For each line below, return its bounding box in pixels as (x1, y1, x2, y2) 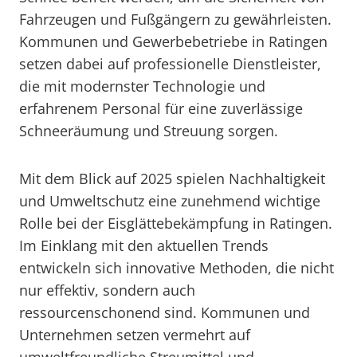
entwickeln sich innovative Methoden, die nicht (19, 258, 334, 277)
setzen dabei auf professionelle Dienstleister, (19, 54, 321, 73)
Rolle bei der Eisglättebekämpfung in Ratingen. (19, 214, 332, 233)
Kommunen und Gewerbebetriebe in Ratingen (19, 32, 328, 51)
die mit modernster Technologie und (19, 76, 265, 96)
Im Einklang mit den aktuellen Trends (19, 236, 269, 255)
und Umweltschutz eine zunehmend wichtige (19, 191, 320, 210)
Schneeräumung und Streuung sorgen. (19, 121, 278, 140)
